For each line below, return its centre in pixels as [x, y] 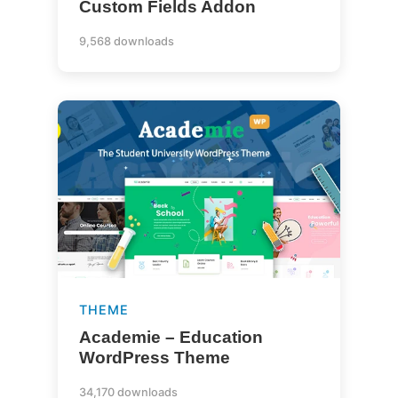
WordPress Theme [154, 358]
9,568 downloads [126, 41]
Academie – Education [171, 337]
